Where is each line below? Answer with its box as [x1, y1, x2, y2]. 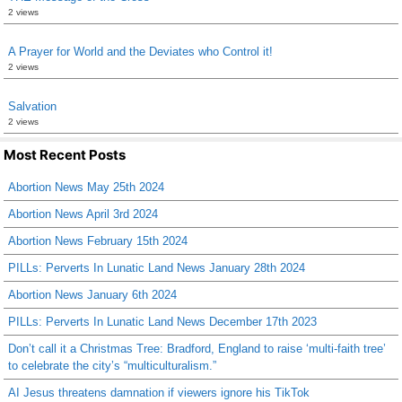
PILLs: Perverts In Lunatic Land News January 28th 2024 [8, 260, 305, 275]
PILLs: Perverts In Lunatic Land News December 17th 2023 [8, 314, 317, 328]
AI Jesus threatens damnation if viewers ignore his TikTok [8, 385, 310, 399]
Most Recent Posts [4, 145, 126, 163]
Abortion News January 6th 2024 [8, 287, 177, 301]
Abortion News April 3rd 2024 [8, 206, 158, 221]
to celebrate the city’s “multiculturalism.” [8, 358, 216, 372]
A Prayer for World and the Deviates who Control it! [8, 44, 273, 58]
